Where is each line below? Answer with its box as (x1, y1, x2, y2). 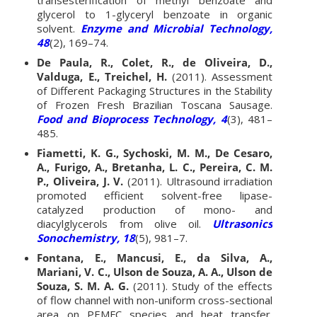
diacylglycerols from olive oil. (37, 216, 213, 231)
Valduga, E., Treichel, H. (37, 69, 173, 83)
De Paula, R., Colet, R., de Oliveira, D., (37, 54, 273, 69)
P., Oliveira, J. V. (37, 173, 127, 188)
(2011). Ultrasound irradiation (127, 173, 273, 188)
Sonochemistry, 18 (37, 230, 136, 245)
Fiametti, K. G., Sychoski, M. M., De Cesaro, (37, 145, 273, 160)
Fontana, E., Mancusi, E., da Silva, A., (37, 250, 273, 265)
